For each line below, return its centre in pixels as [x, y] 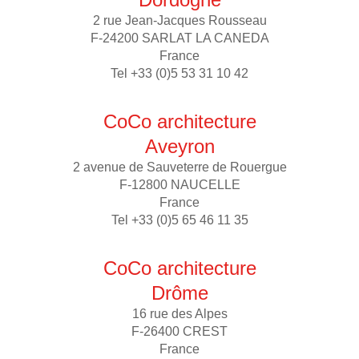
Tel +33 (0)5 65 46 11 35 [179, 220]
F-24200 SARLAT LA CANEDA [179, 38]
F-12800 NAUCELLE [179, 185]
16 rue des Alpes [179, 314]
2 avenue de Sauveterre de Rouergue [179, 167]
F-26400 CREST [179, 331]
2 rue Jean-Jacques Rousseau [179, 20]
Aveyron [179, 146]
